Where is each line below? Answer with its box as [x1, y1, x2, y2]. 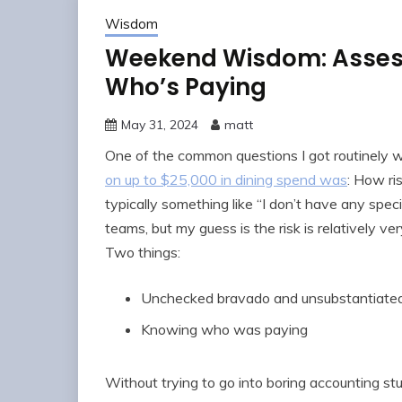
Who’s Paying [105, 71, 267, 104]
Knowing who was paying [141, 320, 308, 339]
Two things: [105, 243, 180, 262]
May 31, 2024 [121, 117, 198, 134]
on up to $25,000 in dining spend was [105, 170, 347, 189]
